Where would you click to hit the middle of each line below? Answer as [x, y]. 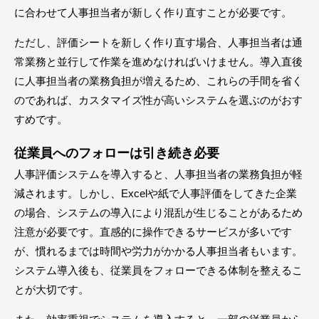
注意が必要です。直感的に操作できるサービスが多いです [153, 231]
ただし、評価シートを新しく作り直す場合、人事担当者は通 [158, 42]
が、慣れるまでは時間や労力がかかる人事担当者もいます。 [158, 251]
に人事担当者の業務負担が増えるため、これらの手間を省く [158, 80]
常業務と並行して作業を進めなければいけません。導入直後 [158, 61]
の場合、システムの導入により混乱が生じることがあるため [158, 212]
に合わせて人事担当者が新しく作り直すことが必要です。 [153, 12]
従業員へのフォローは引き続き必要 [117, 153]
